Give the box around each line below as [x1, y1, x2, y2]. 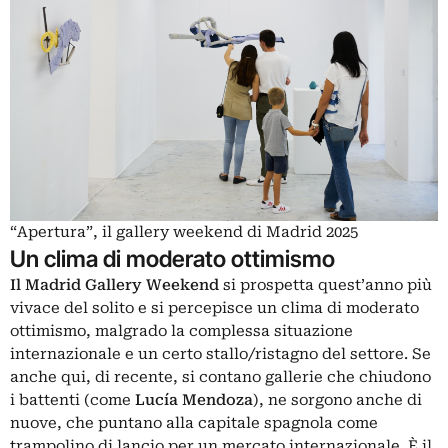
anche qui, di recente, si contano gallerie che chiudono [10, 367, 431, 386]
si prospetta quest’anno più [223, 275, 432, 294]
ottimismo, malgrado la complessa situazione [10, 321, 353, 340]
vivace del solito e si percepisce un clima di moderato [10, 298, 419, 317]
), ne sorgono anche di [253, 390, 422, 409]
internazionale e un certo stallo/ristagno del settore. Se [10, 344, 431, 363]
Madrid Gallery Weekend [21, 275, 219, 294]
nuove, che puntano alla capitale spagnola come [10, 413, 378, 432]
